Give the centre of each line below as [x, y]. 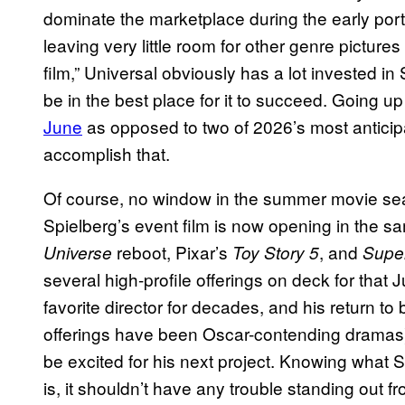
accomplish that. [107, 154]
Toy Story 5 [276, 253]
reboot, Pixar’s [172, 252]
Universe [78, 253]
